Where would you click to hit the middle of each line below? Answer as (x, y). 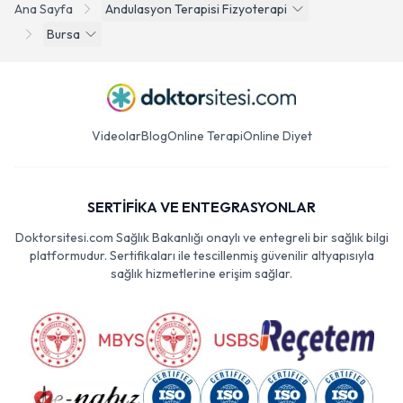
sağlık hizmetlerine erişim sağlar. (201, 273)
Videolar (116, 136)
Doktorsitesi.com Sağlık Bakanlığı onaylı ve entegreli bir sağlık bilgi (201, 237)
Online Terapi (205, 136)
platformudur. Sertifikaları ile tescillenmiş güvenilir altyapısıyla (201, 255)
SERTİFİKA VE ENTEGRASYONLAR (201, 207)
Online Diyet (277, 136)
